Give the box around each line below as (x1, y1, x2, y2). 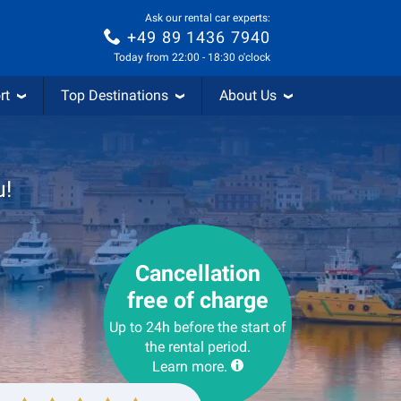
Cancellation (135, 260, 260, 286)
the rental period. (145, 338, 251, 355)
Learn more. (152, 358, 227, 375)
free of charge (127, 287, 269, 313)
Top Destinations (61, 87, 168, 104)
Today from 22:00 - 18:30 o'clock (114, 51, 270, 64)
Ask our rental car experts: (145, 11, 270, 24)
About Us (219, 87, 277, 104)
